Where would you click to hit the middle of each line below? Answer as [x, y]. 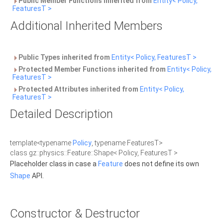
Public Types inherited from [64, 57]
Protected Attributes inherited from [78, 89]
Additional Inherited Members [87, 26]
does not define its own [161, 164]
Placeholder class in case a [54, 164]
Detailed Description [61, 114]
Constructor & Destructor [75, 214]
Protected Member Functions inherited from [92, 69]
